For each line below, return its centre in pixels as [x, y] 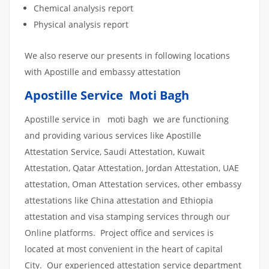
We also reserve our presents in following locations [127, 55]
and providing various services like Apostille [113, 135]
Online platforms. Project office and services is [119, 232]
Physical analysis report [81, 24]
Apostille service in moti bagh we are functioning [127, 119]
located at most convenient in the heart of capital [124, 249]
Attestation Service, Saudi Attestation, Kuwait [115, 151]
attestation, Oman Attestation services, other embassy [133, 184]
